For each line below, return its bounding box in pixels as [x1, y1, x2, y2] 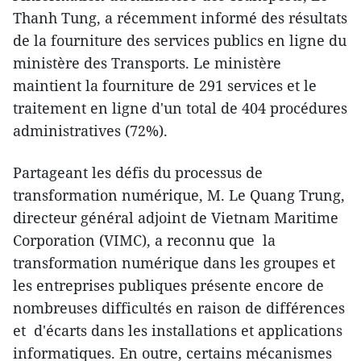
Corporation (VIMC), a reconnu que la [13, 230, 276, 250]
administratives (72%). [13, 120, 168, 140]
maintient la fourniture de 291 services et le [13, 75, 317, 95]
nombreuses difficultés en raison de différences [13, 297, 345, 317]
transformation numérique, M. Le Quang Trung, [13, 185, 345, 205]
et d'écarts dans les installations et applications [13, 320, 342, 340]
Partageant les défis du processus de [13, 162, 263, 182]
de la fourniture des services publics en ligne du [13, 30, 346, 50]
